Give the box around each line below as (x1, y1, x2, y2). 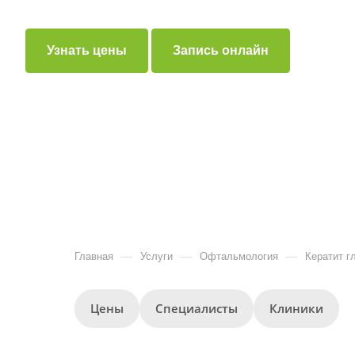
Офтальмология (200, 250, 278, 262)
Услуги (140, 250, 173, 262)
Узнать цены (47, 44, 127, 57)
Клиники (269, 300, 323, 316)
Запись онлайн (173, 44, 269, 57)
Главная (74, 250, 113, 262)
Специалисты (155, 300, 238, 316)
